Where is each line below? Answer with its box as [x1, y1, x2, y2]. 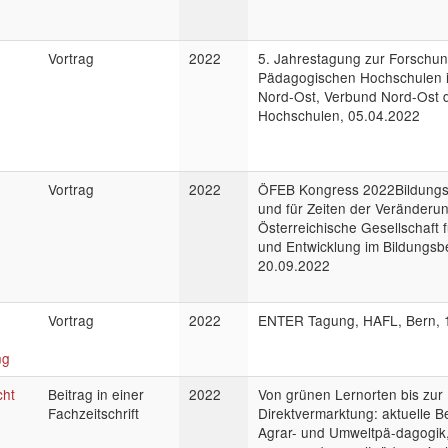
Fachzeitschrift [48, 403, 139, 423]
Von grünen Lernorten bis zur [258, 384, 443, 404]
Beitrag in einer [48, 384, 144, 404]
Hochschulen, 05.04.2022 [258, 105, 420, 125]
